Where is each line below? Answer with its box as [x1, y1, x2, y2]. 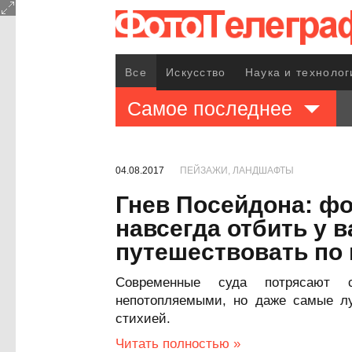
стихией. [115, 311, 170, 326]
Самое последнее [127, 97, 292, 119]
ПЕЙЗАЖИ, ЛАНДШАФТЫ [180, 165, 294, 176]
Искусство [165, 66, 226, 79]
